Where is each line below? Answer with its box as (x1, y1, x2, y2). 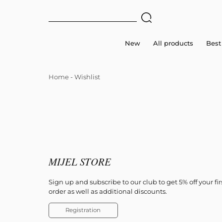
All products (153, 39, 193, 47)
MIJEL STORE (48, 155, 111, 168)
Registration (65, 206, 101, 214)
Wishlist (74, 73, 101, 81)
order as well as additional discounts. (48, 187, 167, 195)
